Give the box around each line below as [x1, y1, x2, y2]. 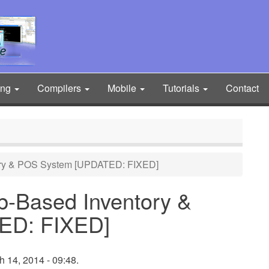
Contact [226, 81, 259, 95]
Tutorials [163, 81, 202, 95]
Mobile [107, 81, 139, 95]
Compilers [37, 81, 83, 95]
